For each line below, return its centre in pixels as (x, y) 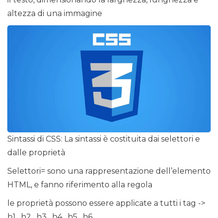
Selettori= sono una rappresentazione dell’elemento (109, 171)
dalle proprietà (36, 152)
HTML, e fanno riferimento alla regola (80, 184)
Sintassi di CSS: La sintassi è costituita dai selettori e (104, 139)
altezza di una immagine (55, 14)
